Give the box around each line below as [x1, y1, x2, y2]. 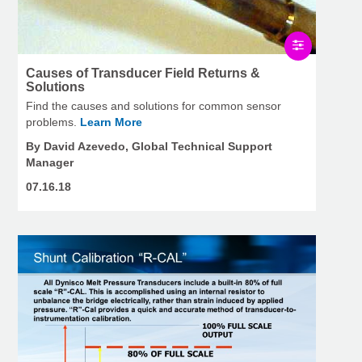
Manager [26, 156, 74, 170]
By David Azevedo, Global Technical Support [26, 140, 272, 154]
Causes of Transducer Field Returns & [26, 66, 260, 81]
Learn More [80, 116, 142, 129]
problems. [26, 116, 80, 129]
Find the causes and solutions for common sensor [26, 99, 281, 113]
